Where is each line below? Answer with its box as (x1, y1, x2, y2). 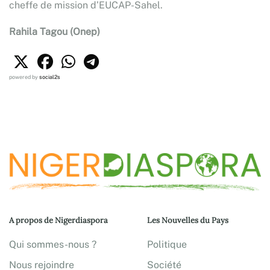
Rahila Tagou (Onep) (9, 26, 100, 37)
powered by (9, 74, 39, 80)
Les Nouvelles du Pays (147, 215, 228, 225)
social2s (39, 74, 60, 80)
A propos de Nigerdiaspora (9, 215, 108, 225)
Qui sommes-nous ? (9, 238, 96, 250)
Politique (147, 238, 187, 250)
